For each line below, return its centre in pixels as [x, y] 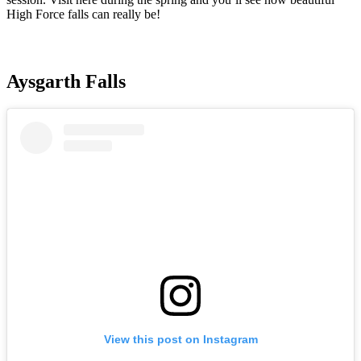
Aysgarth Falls [66, 82]
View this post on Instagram [180, 340]
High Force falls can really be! [85, 15]
